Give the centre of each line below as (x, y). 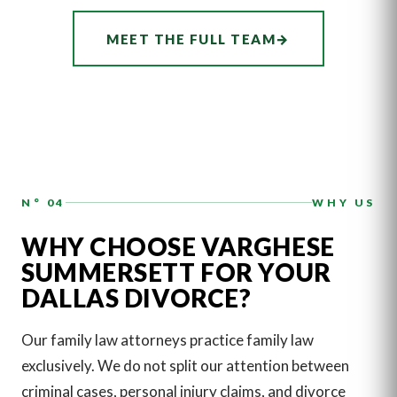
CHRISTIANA (89, 25)
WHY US (344, 203)
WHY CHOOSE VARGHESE (178, 246)
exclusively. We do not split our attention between (185, 365)
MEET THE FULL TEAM (191, 39)
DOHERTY (78, 42)
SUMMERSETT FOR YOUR (176, 272)
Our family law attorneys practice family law (167, 339)
